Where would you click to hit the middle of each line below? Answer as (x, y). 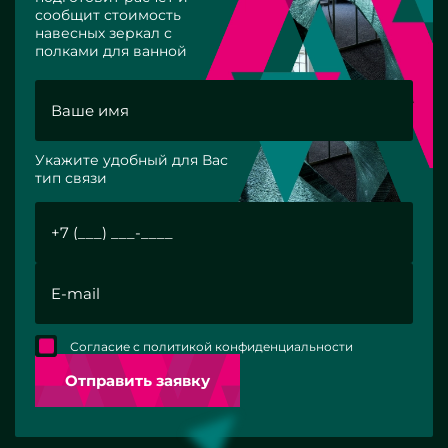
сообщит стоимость (108, 14)
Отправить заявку (137, 380)
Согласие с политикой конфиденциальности (211, 346)
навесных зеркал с (103, 32)
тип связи (71, 177)
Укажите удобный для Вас (131, 159)
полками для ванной (111, 50)
